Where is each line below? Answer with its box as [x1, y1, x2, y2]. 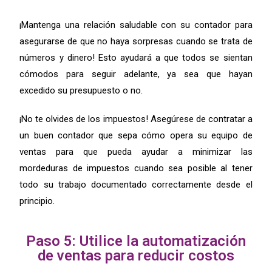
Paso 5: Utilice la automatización [26, 232, 246, 250]
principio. [19, 195, 55, 206]
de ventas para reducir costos [38, 246, 234, 264]
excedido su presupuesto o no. [19, 84, 143, 96]
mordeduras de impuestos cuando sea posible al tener [19, 162, 253, 174]
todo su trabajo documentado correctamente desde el [19, 178, 253, 190]
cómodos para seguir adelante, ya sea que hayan [19, 68, 253, 80]
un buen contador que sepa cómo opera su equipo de [19, 129, 253, 141]
